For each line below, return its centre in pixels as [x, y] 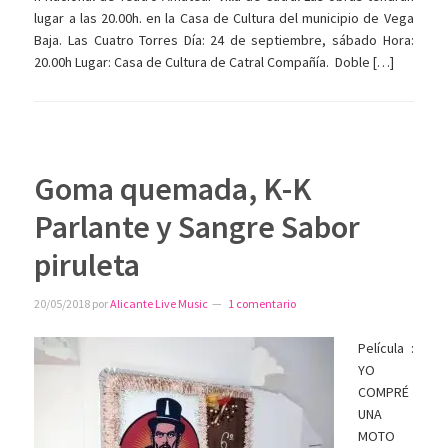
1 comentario [262, 303]
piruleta [87, 264]
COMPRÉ [384, 391]
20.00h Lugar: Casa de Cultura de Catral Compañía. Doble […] [214, 61]
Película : [386, 347]
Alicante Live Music [159, 303]
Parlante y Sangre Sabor [197, 226]
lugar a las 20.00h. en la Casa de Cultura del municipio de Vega [224, 17]
